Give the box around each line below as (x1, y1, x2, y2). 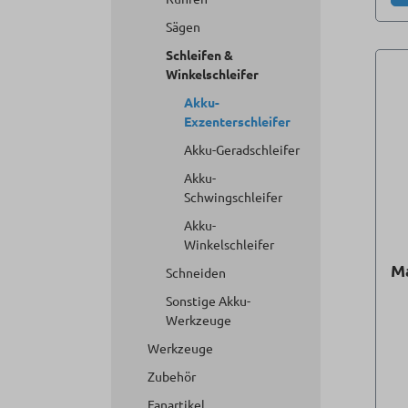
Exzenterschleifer (184, 113, 291, 129)
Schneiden (166, 264, 226, 280)
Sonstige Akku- (166, 292, 250, 309)
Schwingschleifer (184, 189, 282, 205)
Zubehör (148, 368, 196, 384)
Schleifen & (166, 46, 233, 63)
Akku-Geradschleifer (184, 141, 300, 158)
